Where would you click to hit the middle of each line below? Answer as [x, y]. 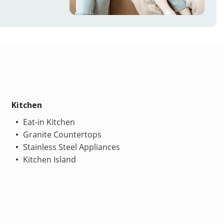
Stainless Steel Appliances [70, 147]
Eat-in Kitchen [48, 122]
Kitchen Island [48, 159]
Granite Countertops [61, 134]
